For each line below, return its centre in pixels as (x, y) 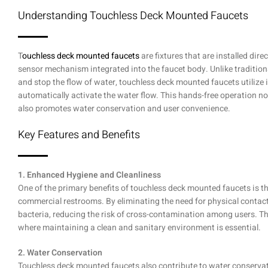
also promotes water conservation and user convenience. (124, 109)
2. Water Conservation (60, 253)
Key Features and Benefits (79, 135)
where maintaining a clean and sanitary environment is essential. (139, 228)
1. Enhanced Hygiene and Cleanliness (89, 175)
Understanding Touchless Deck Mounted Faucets (133, 16)
